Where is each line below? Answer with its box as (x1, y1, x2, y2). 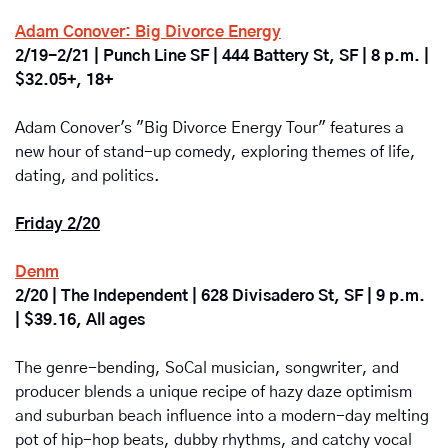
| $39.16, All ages (15, 312, 145, 329)
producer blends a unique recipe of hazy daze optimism (15, 384, 412, 401)
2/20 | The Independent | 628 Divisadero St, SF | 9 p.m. (15, 288, 425, 305)
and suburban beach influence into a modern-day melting (15, 408, 429, 425)
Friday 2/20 (15, 216, 100, 233)
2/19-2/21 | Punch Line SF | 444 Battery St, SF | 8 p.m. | (15, 48, 429, 65)
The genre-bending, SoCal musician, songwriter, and (15, 360, 399, 377)
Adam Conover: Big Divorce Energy (15, 24, 281, 41)
